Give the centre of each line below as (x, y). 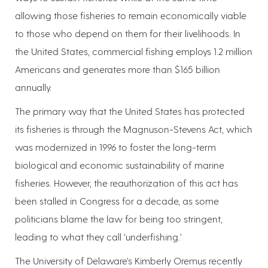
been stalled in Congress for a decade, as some (117, 201)
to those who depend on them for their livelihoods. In (128, 33)
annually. (34, 87)
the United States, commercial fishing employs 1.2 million (134, 51)
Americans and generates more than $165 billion (118, 69)
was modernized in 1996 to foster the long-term (115, 147)
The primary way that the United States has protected (130, 111)
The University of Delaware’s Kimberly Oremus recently (129, 261)
